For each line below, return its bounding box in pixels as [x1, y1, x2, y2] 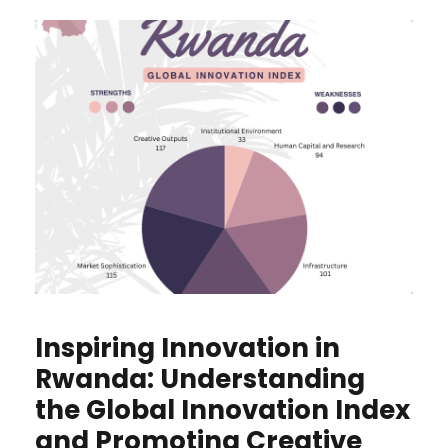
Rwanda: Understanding [35, 361, 365, 398]
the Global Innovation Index [35, 392, 410, 429]
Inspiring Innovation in [35, 330, 340, 367]
